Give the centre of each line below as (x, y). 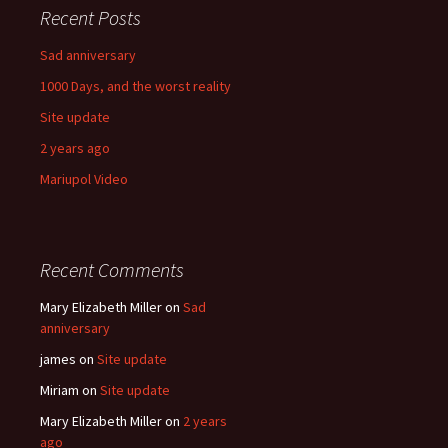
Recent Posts (90, 17)
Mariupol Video (84, 179)
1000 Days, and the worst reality (135, 86)
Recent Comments (112, 269)
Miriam (59, 390)
